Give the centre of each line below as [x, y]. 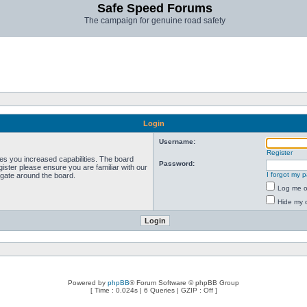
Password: [177, 163]
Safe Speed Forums [155, 8]
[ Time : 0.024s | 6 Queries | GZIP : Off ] [153, 290]
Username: [177, 142]
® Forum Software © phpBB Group [184, 283]
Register [280, 152]
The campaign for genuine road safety [155, 21]
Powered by [88, 283]
